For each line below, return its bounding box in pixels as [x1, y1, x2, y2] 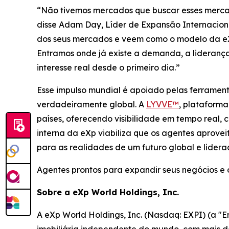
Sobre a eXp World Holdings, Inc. [37, 187, 179, 197]
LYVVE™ [146, 99, 179, 109]
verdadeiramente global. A [37, 99, 146, 109]
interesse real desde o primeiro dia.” [37, 62, 180, 73]
